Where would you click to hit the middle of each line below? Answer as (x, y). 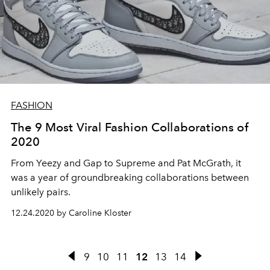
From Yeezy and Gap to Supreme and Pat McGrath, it (126, 163)
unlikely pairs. (41, 192)
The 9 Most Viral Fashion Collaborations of (130, 127)
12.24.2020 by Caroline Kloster (71, 213)
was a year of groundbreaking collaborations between (130, 178)
